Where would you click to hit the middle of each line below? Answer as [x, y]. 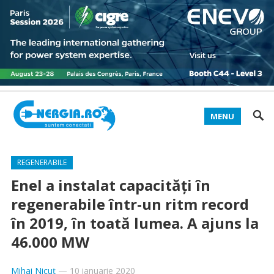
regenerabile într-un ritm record [130, 204]
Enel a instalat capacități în [110, 185]
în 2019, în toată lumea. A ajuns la [135, 223]
